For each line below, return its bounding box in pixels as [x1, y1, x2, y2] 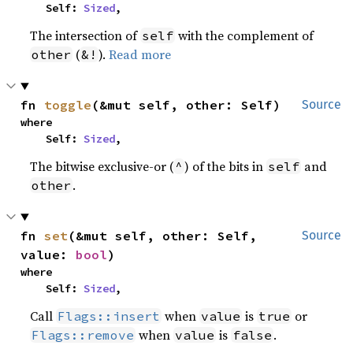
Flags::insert [58, 308, 161, 324]
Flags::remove [32, 327, 135, 343]
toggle [44, 97, 92, 113]
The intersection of [30, 27, 141, 44]
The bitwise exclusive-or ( [30, 158, 174, 175]
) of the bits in [184, 158, 267, 175]
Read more [109, 46, 172, 63]
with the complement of [175, 27, 314, 44]
